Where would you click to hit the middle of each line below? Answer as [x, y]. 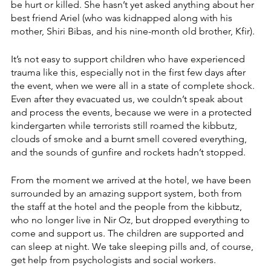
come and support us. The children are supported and [129, 233]
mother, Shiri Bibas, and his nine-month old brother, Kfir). [134, 31]
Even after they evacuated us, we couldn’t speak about [128, 99]
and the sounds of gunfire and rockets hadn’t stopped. [129, 152]
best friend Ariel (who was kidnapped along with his [123, 18]
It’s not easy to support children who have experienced [129, 59]
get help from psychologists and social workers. [116, 260]
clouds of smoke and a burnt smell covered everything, [130, 139]
